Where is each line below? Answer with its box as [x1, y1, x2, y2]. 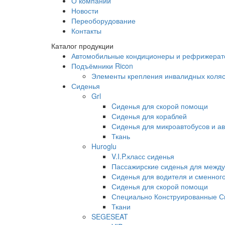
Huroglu [91, 141, 117, 151]
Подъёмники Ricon [71, 61, 133, 71]
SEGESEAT [91, 211, 128, 221]
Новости [71, 6, 98, 16]
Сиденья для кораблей [111, 111, 187, 121]
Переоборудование [71, 16, 136, 26]
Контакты [71, 26, 101, 36]
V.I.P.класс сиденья [111, 151, 174, 161]
